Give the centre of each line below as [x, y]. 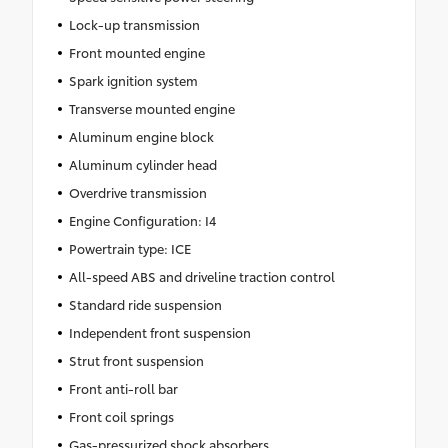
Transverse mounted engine [151, 108]
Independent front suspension [159, 332]
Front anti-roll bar [123, 388]
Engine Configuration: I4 [142, 220]
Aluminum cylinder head [142, 164]
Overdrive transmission [137, 192]
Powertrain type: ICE [129, 248]
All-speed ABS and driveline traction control [201, 276]
